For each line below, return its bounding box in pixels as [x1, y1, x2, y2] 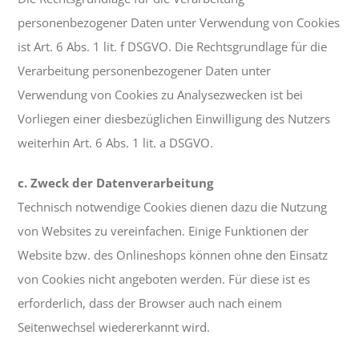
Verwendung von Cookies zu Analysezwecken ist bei [18, 87, 304, 103]
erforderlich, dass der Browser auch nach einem [18, 295, 283, 312]
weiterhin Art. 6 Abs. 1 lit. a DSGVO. [18, 135, 214, 151]
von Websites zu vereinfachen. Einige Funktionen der [18, 223, 309, 240]
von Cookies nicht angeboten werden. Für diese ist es [18, 271, 311, 288]
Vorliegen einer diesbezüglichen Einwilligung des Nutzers [18, 111, 331, 127]
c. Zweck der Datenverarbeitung [18, 175, 214, 192]
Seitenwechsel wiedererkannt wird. [18, 319, 211, 336]
